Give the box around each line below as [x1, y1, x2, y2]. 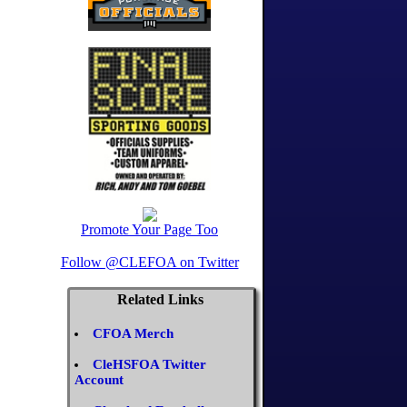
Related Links [117, 292, 203, 308]
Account [74, 372, 124, 388]
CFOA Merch [93, 326, 174, 342]
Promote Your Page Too [81, 222, 218, 238]
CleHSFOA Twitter [93, 357, 206, 372]
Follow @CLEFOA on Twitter [60, 254, 239, 271]
